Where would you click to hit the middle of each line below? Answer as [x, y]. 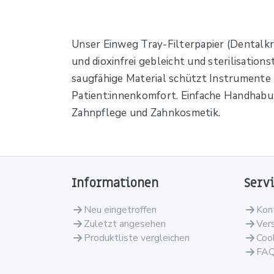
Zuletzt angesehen [125, 224]
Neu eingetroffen [120, 210]
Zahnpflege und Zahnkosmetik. [146, 113]
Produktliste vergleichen [137, 238]
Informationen [115, 184]
